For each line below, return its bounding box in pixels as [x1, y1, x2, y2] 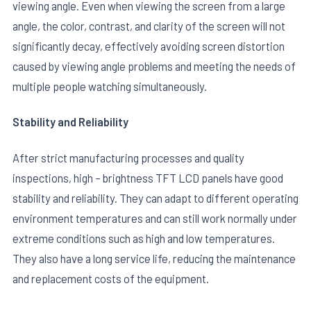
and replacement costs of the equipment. [12, 271, 209, 285]
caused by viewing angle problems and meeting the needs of [12, 59, 296, 74]
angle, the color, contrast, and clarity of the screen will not [12, 19, 285, 33]
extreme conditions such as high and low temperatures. [12, 230, 275, 245]
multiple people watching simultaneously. [12, 79, 207, 94]
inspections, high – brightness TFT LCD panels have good [12, 170, 283, 185]
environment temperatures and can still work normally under [12, 210, 297, 225]
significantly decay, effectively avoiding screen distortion [12, 39, 285, 53]
